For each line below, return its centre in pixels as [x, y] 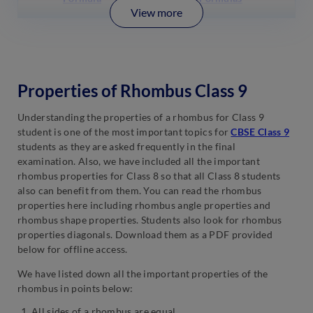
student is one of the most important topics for [124, 132]
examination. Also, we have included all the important [139, 161]
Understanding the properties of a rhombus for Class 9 [141, 117]
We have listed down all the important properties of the [143, 274]
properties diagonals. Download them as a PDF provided [145, 235]
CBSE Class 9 [260, 132]
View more [156, 13]
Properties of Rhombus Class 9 [132, 91]
